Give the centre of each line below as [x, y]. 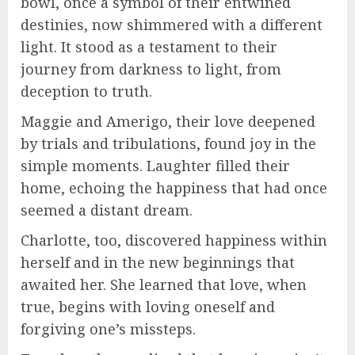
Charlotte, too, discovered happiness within [174, 240]
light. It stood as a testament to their [149, 47]
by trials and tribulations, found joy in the [168, 144]
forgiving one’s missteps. [108, 329]
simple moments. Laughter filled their [155, 166]
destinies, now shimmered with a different [172, 25]
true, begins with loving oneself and [148, 307]
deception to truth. [86, 92]
